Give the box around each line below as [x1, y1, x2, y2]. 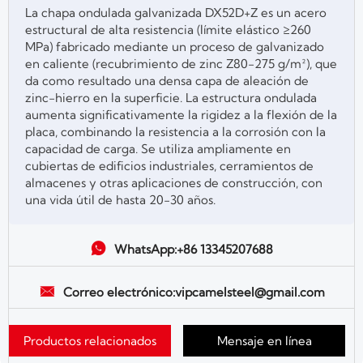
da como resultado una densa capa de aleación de [25, 72, 309, 88]
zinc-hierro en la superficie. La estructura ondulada [25, 89, 317, 105]
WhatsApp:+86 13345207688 [114, 241, 273, 258]
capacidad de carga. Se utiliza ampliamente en [25, 140, 291, 156]
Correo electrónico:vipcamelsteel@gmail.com [62, 284, 325, 300]
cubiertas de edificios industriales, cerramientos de [25, 157, 314, 173]
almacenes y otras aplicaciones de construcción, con [25, 174, 322, 190]
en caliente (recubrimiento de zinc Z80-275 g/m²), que [25, 55, 337, 71]
